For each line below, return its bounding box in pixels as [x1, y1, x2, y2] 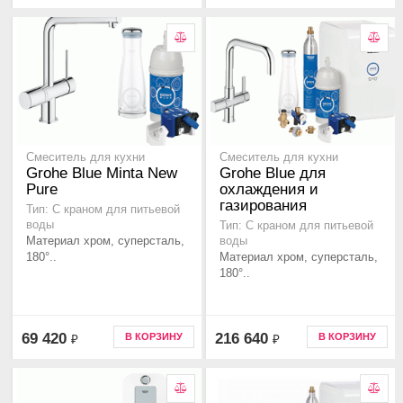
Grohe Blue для [219, 165, 326, 183]
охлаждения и [219, 181, 318, 199]
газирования [219, 197, 307, 215]
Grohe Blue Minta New [26, 165, 177, 183]
